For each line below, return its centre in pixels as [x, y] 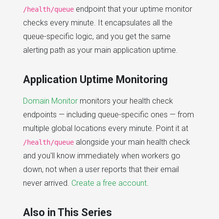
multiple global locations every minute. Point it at [106, 129]
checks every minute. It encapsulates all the [98, 23]
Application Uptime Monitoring [95, 80]
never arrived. [47, 183]
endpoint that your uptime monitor [133, 9]
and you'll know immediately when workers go [102, 156]
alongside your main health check [132, 142]
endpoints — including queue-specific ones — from [109, 115]
